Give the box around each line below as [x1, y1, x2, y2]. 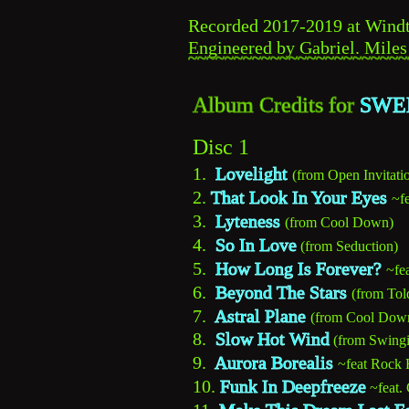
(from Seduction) [300, 237, 398, 254]
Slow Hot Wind [215, 329, 330, 350]
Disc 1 [193, 135, 249, 160]
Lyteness [215, 211, 280, 232]
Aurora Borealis [215, 352, 333, 373]
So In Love [215, 234, 297, 255]
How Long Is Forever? [215, 257, 382, 278]
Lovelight [215, 163, 288, 184]
